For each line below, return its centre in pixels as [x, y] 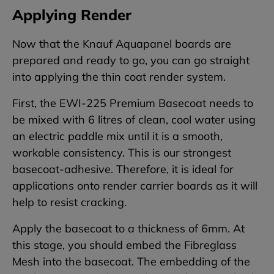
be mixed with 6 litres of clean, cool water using [134, 120]
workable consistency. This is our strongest [122, 153]
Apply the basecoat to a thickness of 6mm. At [128, 229]
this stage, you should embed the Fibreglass [124, 245]
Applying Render [72, 15]
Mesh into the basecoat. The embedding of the [131, 262]
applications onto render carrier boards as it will [135, 186]
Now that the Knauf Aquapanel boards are [122, 44]
